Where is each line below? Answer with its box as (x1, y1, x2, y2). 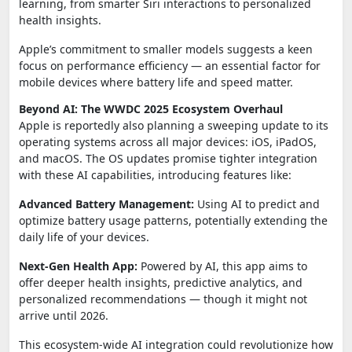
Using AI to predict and (194, 196, 320, 211)
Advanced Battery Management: (19, 196, 194, 211)
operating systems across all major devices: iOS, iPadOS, (19, 134, 317, 149)
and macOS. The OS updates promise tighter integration (19, 150, 317, 166)
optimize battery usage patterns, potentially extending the (19, 212, 328, 228)
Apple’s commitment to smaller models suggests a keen (19, 41, 313, 57)
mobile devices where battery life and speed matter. (19, 74, 293, 90)
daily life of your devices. (19, 229, 149, 244)
